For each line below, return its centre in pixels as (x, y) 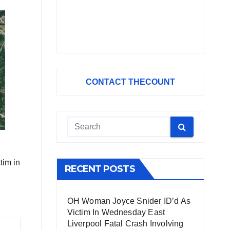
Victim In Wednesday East (116, 212)
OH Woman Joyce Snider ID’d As (129, 201)
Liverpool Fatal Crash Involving (125, 224)
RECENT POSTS (100, 169)
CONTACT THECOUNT (130, 82)
